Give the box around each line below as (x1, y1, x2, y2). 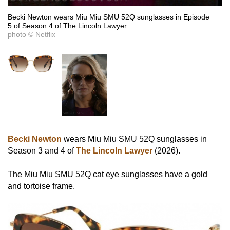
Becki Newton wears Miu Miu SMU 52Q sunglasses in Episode (8, 13, 209, 22)
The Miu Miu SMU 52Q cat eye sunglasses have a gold (8, 169, 207, 179)
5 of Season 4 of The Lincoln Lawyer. (8, 22, 128, 30)
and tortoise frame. (8, 181, 75, 190)
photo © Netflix (8, 30, 55, 39)
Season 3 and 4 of (8, 146, 76, 156)
